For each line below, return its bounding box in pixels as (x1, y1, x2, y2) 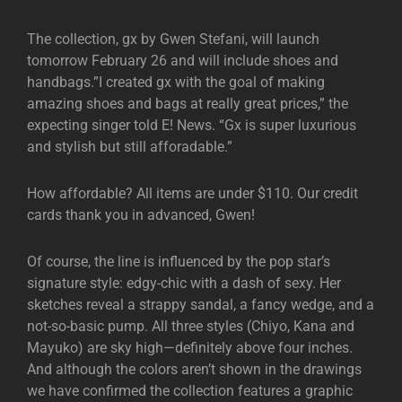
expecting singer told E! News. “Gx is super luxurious (27, 117, 356, 135)
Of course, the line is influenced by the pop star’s (27, 253, 330, 271)
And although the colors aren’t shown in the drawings (27, 361, 362, 379)
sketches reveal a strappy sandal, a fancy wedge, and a (27, 296, 374, 314)
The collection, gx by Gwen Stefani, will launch (27, 31, 319, 48)
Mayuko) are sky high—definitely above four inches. (27, 339, 353, 357)
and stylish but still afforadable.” (27, 138, 232, 156)
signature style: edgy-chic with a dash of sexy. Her (27, 275, 341, 293)
